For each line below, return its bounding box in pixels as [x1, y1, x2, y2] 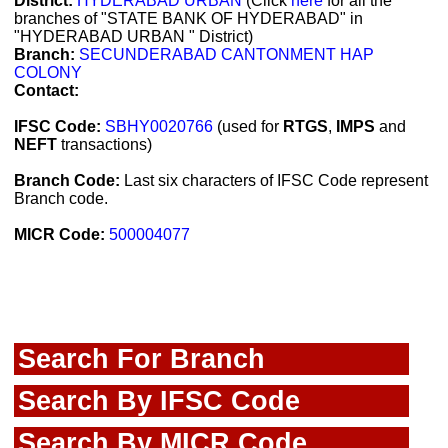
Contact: [14, 82, 79, 99]
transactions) [57, 136, 152, 153]
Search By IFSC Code [18, 385, 300, 416]
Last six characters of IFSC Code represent [120, 172, 428, 189]
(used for [213, 118, 283, 135]
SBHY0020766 [105, 118, 213, 135]
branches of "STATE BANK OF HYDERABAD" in [14, 10, 363, 27]
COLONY [14, 64, 82, 81]
